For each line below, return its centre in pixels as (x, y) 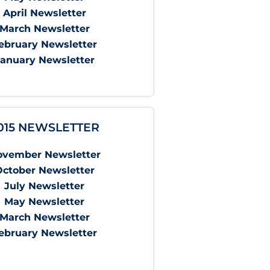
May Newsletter (45, 202)
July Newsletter (45, 186)
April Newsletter (44, 13)
